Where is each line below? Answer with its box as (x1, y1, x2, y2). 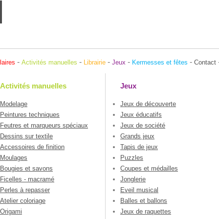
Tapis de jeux (120, 143, 158, 151)
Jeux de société (120, 122, 165, 130)
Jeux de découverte (120, 100, 176, 108)
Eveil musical (120, 186, 158, 194)
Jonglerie (120, 175, 146, 183)
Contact (194, 59, 216, 66)
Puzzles (120, 154, 143, 162)
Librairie (84, 59, 106, 66)
